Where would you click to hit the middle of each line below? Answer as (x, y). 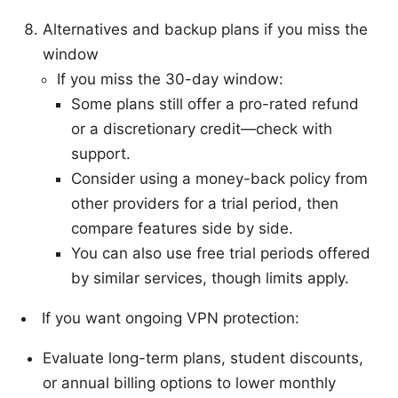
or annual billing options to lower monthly (189, 383)
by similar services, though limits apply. (210, 279)
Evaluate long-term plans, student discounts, (203, 358)
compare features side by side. (182, 229)
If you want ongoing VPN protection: (171, 318)
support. (101, 154)
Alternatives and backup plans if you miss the (205, 30)
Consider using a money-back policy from (219, 179)
